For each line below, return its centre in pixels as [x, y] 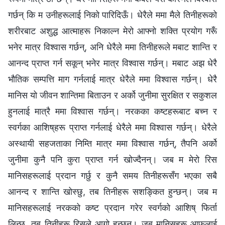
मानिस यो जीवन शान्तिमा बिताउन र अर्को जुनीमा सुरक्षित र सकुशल [113, 95]
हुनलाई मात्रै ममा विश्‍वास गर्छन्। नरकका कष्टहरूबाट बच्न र [113, 111]
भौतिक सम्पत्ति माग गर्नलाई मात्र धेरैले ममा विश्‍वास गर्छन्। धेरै [113, 79]
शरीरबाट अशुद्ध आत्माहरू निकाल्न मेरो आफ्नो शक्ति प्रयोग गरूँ [113, 31]
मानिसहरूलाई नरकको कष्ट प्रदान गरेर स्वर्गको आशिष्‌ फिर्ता [113, 207]
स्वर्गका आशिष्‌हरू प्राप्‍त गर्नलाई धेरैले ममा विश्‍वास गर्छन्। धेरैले [113, 127]
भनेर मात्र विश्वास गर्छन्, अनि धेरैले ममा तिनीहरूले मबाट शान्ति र [113, 47]
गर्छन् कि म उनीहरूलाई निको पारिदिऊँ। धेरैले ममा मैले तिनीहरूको [113, 15]
